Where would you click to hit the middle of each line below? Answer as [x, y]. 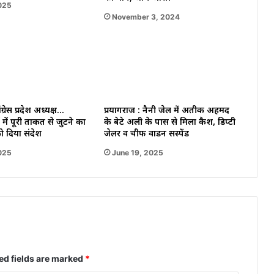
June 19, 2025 [137, 153]
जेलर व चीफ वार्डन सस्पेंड [146, 135]
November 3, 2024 [146, 17]
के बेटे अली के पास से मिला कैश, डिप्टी [169, 123]
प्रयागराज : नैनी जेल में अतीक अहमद [166, 111]
